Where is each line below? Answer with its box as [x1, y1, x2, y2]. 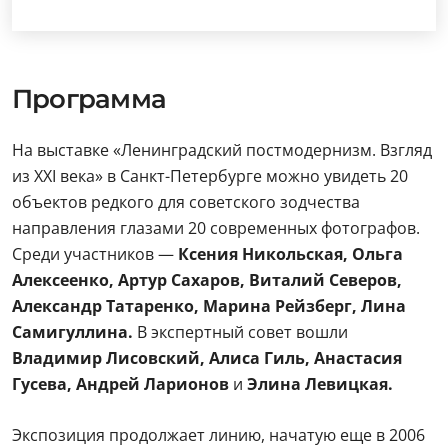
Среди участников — [12, 243, 178, 265]
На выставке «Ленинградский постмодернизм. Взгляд [12, 139, 432, 161]
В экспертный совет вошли [137, 321, 348, 343]
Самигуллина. [12, 321, 137, 343]
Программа [12, 83, 166, 115]
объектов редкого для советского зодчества [12, 191, 360, 213]
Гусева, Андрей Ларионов [12, 373, 233, 395]
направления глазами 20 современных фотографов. [12, 217, 420, 239]
